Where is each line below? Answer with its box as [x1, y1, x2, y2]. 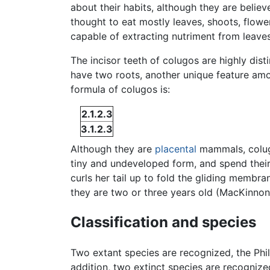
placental [155, 143, 196, 155]
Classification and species [71, 213, 256, 231]
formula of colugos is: [71, 83, 170, 96]
